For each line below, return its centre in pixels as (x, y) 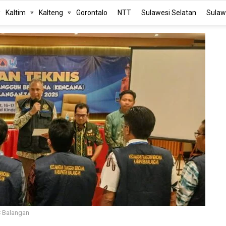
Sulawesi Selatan (169, 12)
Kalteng (51, 12)
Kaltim (16, 12)
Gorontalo (92, 12)
